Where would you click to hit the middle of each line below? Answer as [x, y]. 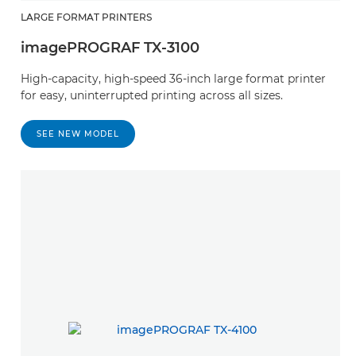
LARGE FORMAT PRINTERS [86, 17]
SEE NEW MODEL [78, 133]
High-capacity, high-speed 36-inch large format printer [173, 78]
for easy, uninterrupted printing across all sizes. [152, 95]
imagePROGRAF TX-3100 [110, 47]
